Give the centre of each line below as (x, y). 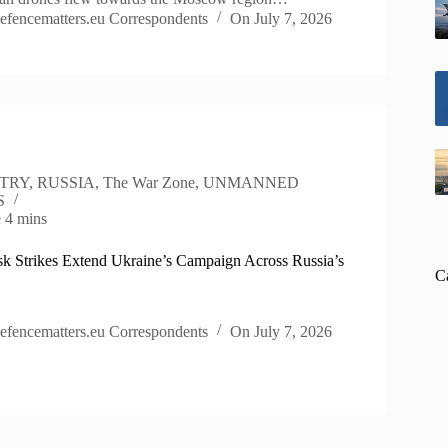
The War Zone (149, 182)
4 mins (26, 218)
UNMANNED (251, 182)
